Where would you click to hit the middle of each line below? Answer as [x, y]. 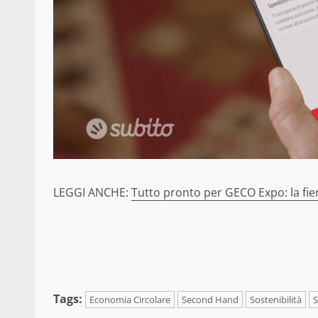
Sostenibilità [276, 300]
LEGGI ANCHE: [92, 193]
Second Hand [210, 300]
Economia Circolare [130, 300]
